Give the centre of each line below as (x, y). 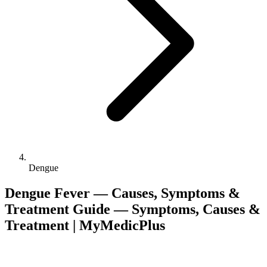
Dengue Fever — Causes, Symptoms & (122, 193)
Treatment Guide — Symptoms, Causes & (133, 209)
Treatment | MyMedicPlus (85, 225)
